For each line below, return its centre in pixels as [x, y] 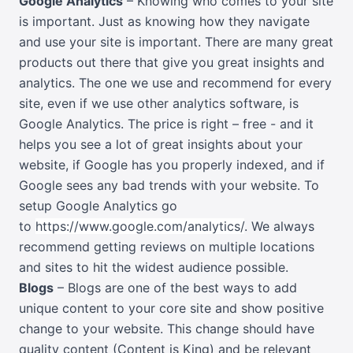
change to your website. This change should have [167, 329]
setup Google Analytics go [98, 206]
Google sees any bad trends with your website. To [169, 186]
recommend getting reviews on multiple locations [167, 247]
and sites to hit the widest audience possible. [154, 268]
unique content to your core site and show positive [171, 308]
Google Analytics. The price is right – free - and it [166, 124]
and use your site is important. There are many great [176, 42]
